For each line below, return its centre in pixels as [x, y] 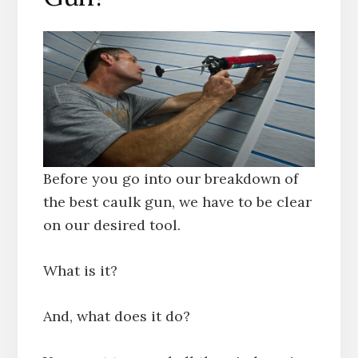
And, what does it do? [116, 316]
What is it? [80, 271]
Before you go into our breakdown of [170, 179]
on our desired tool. [111, 225]
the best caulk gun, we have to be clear [177, 202]
